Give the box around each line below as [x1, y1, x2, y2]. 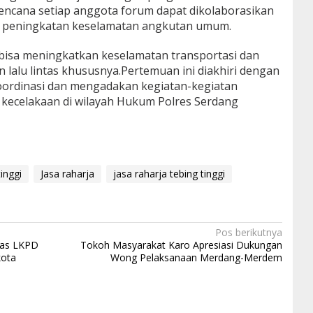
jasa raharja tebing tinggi [112, 166, 225, 180]
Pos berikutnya [214, 225, 282, 239]
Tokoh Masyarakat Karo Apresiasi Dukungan [80, 238, 282, 252]
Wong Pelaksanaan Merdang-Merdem [110, 250, 282, 264]
